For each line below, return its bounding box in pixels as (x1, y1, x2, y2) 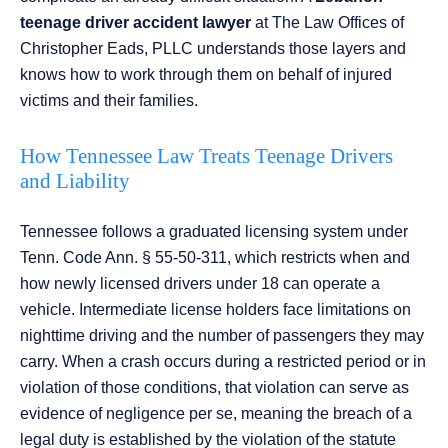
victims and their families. (20, 92, 198, 110)
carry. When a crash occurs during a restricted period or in (20, 353, 426, 371)
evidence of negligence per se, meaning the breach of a (20, 405, 412, 423)
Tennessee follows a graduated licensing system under (20, 223, 408, 241)
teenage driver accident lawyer (20, 14, 251, 32)
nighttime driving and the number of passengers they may (20, 327, 424, 345)
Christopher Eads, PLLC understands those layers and (20, 40, 406, 58)
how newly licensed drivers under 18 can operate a (20, 275, 380, 293)
